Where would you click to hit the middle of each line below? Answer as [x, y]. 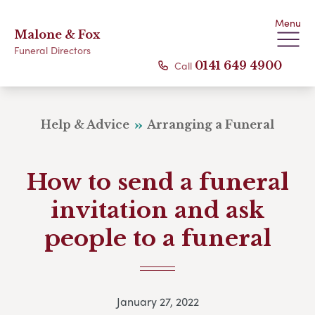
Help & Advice [87, 124]
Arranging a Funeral [209, 124]
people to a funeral [157, 238]
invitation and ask [157, 210]
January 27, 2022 [157, 302]
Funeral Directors [52, 50]
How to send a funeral [157, 182]
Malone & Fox [57, 34]
